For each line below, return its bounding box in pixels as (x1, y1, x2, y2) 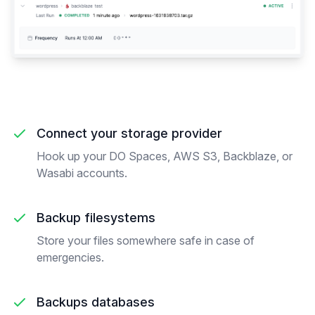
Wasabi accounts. (37, 165, 127, 180)
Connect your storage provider (37, 125, 222, 141)
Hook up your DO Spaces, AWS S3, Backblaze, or (37, 148, 292, 163)
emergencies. (37, 250, 104, 264)
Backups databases (37, 294, 155, 309)
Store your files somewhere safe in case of (37, 233, 255, 247)
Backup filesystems (37, 210, 155, 225)
